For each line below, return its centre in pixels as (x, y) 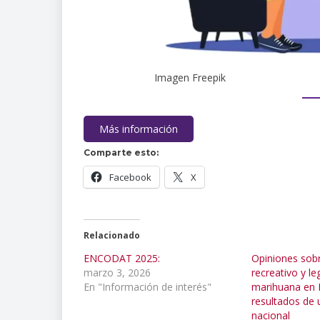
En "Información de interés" (147, 286)
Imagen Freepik (190, 77)
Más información (139, 129)
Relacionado (112, 235)
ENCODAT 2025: (122, 258)
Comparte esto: (121, 152)
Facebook (130, 177)
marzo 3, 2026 (117, 272)
